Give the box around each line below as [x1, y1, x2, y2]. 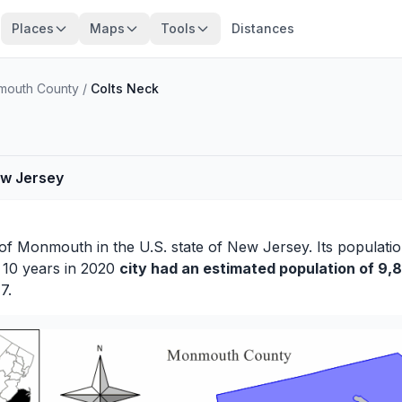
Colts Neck [91, 81, 159, 96]
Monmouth [17, 238, 92, 256]
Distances [231, 21, 294, 36]
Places [11, 21, 54, 36]
